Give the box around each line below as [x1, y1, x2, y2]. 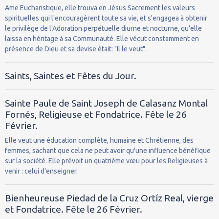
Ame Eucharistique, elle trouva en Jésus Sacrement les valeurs [5, 3, 195, 12]
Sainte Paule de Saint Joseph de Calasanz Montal [5, 97, 208, 109]
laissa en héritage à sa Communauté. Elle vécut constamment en [5, 34, 199, 43]
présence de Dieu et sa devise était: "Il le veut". [5, 44, 147, 53]
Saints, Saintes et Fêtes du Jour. [5, 70, 136, 81]
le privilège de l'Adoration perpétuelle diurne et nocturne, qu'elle [5, 24, 202, 32]
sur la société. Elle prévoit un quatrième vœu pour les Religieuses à [5, 156, 208, 165]
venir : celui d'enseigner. [5, 167, 78, 175]
